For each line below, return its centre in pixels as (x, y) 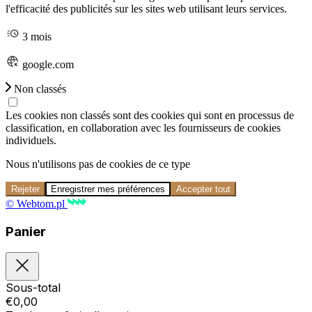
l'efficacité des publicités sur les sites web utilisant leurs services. (146, 8)
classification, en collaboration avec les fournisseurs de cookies (143, 127)
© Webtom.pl (37, 203)
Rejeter (25, 189)
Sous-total (33, 288)
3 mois (36, 36)
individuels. (31, 140)
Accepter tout (203, 189)
